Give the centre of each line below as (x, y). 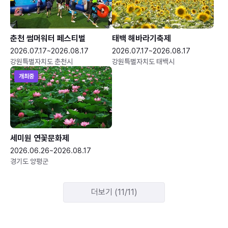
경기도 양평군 (29, 161)
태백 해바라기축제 (141, 38)
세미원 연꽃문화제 (40, 138)
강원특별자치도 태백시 (143, 61)
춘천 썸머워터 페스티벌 (48, 38)
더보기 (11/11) (114, 192)
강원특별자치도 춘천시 (41, 61)
